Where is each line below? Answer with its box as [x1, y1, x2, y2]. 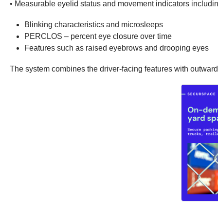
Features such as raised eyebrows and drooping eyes [24, 44, 209, 52]
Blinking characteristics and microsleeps [24, 20, 163, 29]
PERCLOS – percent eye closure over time [24, 32, 172, 40]
